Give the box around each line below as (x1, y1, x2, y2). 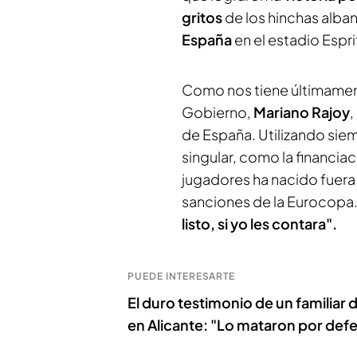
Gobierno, (182, 103, 251, 121)
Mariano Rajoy (251, 103, 350, 121)
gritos (182, 8, 222, 26)
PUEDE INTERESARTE (127, 270, 236, 282)
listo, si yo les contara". (182, 214, 337, 233)
